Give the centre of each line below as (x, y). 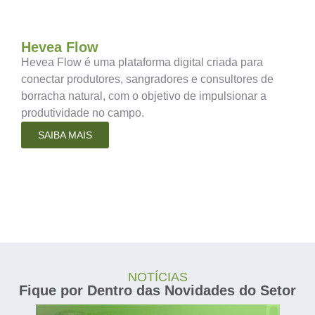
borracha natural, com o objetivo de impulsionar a (144, 96)
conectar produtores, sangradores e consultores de (147, 79)
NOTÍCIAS (157, 277)
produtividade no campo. (83, 112)
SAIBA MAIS (65, 135)
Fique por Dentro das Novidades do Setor (157, 290)
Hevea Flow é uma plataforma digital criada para (142, 62)
